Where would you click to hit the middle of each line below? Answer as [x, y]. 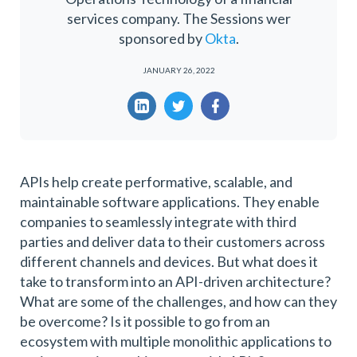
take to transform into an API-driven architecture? [175, 281]
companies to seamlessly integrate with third [158, 221]
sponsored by [161, 38]
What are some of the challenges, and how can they [178, 301]
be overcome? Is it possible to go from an [145, 321]
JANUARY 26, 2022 [178, 70]
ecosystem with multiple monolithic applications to [176, 341]
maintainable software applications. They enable [170, 201]
